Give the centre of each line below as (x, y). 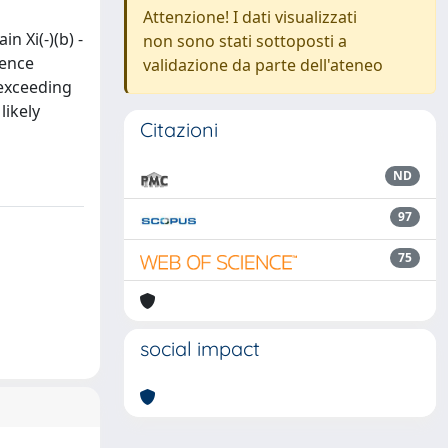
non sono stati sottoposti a (245, 41)
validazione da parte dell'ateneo (263, 65)
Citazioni (179, 129)
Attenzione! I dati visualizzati (250, 17)
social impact (200, 348)
